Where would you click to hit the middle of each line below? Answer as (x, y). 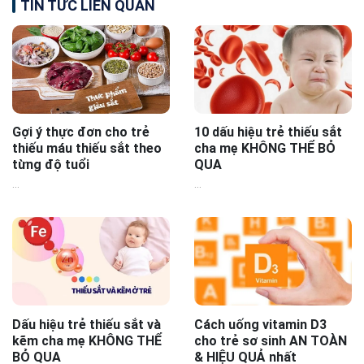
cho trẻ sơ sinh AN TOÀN (271, 340)
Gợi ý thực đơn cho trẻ (81, 132)
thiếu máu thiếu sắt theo (87, 149)
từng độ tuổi (51, 165)
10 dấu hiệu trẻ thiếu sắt (268, 132)
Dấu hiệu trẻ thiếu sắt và (87, 324)
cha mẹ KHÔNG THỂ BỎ (265, 149)
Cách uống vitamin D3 (260, 324)
